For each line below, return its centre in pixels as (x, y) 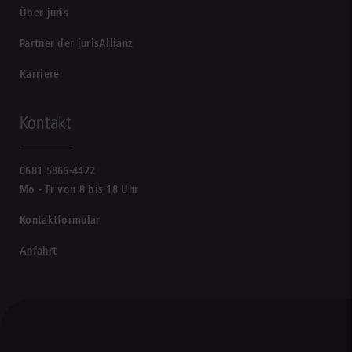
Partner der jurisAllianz (77, 43)
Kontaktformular (60, 220)
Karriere (40, 74)
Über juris (44, 13)
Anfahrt (38, 251)
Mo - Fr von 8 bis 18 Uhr (79, 189)
